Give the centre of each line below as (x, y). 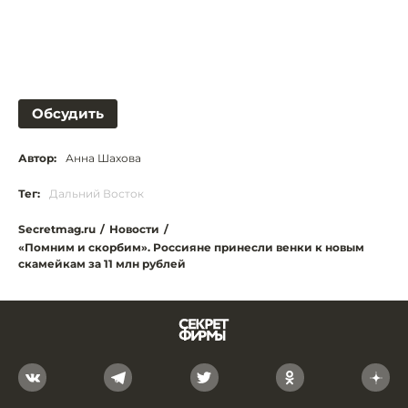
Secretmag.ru (57, 229)
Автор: (37, 158)
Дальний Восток (97, 193)
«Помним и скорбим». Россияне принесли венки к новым (191, 247)
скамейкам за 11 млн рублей (102, 263)
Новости (134, 229)
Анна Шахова (103, 158)
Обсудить (68, 113)
